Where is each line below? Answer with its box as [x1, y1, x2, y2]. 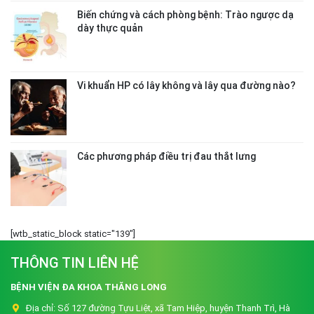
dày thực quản [77, 22, 143, 34]
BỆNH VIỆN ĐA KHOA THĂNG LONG [11, 281, 167, 292]
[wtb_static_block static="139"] [11, 228, 135, 239]
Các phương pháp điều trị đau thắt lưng [77, 150, 256, 162]
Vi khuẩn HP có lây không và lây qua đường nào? [77, 79, 296, 91]
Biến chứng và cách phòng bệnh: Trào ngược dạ [77, 8, 294, 20]
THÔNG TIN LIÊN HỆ [11, 254, 139, 271]
